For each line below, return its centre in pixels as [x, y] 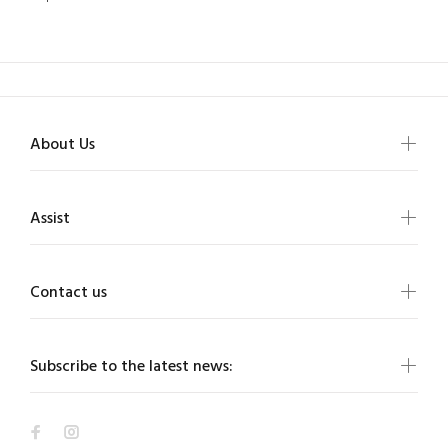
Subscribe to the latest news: [131, 367]
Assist [50, 219]
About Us [62, 145]
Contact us [68, 293]
